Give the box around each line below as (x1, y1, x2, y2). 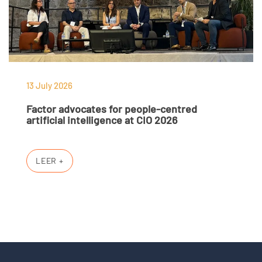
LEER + (36, 156, 64, 166)
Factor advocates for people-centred (26, 102, 197, 116)
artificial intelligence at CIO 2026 (26, 113, 177, 127)
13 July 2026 (26, 80, 73, 91)
